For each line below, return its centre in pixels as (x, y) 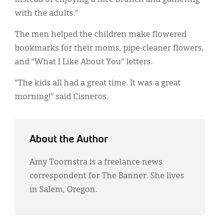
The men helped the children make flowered (101, 35)
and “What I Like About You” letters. (84, 62)
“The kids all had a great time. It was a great (98, 83)
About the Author (69, 139)
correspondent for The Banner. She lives (107, 176)
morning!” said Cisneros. (62, 97)
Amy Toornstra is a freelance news (96, 162)
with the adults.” (46, 14)
